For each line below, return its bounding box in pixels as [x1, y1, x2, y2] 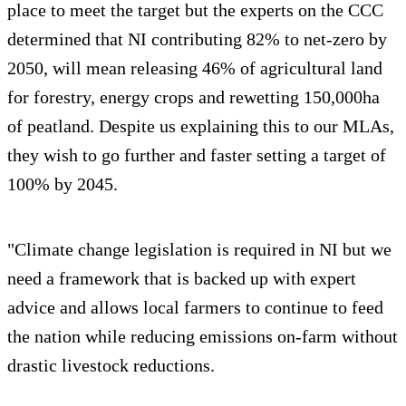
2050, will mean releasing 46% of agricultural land [7, 57, 382, 78]
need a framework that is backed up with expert [7, 267, 356, 288]
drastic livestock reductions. [7, 354, 215, 375]
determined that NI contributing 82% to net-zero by [7, 28, 387, 49]
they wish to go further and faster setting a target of [7, 144, 386, 165]
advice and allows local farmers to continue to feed [7, 296, 383, 317]
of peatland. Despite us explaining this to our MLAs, [7, 115, 394, 136]
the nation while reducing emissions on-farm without [7, 325, 398, 346]
